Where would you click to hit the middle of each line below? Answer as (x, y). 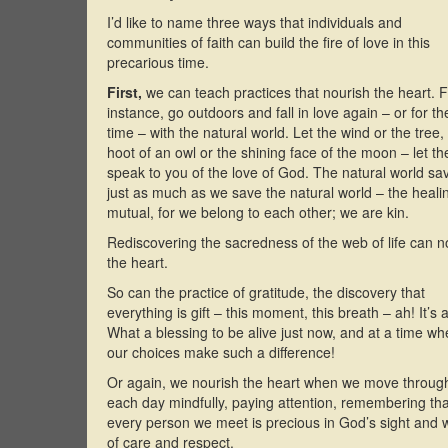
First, (124, 92)
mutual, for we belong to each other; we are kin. (258, 212)
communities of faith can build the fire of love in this (268, 42)
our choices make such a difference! (221, 352)
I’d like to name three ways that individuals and (254, 22)
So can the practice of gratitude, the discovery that (266, 292)
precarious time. (158, 62)
